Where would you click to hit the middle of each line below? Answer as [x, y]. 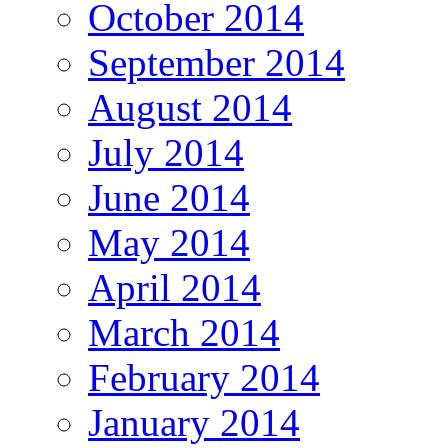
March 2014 [184, 332]
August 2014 [190, 107]
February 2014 [204, 377]
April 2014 [174, 287]
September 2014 [216, 62]
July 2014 [166, 152]
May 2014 [169, 242]
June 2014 [169, 197]
